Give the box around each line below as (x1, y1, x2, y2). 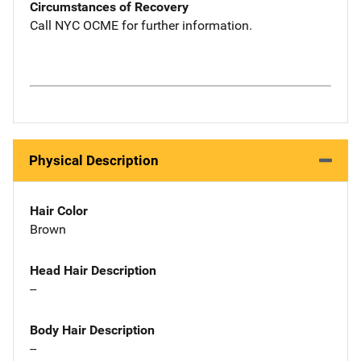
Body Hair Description (30, 322, 155, 338)
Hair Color (30, 203, 88, 218)
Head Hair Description (30, 262, 156, 278)
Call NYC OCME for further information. (30, 17, 252, 33)
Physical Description (29, 152, 159, 168)
